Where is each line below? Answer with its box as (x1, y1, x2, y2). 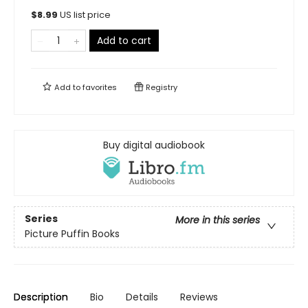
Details (126, 290, 158, 305)
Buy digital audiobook (103, 137, 205, 152)
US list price (60, 8, 111, 21)
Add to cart (97, 33, 151, 47)
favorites (82, 81, 117, 93)
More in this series (175, 213, 260, 228)
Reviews (180, 290, 218, 305)
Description (14, 290, 68, 305)
